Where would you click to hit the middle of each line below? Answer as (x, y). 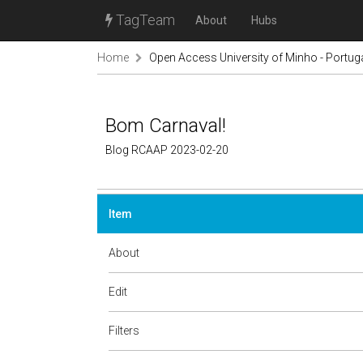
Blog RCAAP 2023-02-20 (167, 150)
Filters (124, 331)
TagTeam (144, 20)
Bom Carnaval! (166, 126)
